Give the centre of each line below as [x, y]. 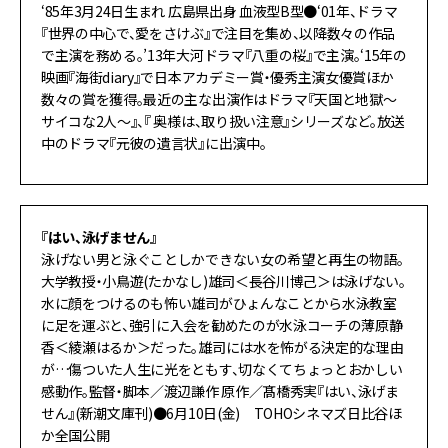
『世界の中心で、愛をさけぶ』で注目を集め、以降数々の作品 [218, 32]
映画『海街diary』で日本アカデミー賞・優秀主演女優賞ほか [217, 76]
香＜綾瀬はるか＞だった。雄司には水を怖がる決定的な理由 [222, 346]
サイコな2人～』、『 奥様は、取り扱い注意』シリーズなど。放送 [223, 120]
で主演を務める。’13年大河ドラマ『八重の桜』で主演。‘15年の [224, 54]
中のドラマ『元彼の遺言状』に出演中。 [154, 142]
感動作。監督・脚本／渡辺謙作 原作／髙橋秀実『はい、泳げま [220, 390]
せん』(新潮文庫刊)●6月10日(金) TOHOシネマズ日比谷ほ [221, 412]
